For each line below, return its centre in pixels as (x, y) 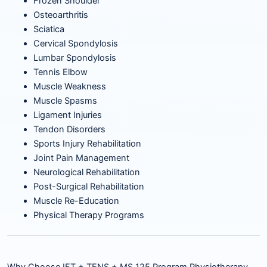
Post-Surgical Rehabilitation (89, 187)
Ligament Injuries (67, 115)
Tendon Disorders (69, 130)
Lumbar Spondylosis (74, 58)
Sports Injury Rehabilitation (87, 144)
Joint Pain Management (81, 158)
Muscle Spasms (65, 101)
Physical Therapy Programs (89, 215)
